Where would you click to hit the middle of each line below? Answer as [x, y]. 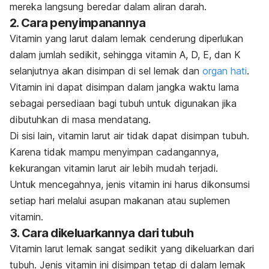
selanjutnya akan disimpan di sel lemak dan [104, 71]
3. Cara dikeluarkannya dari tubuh [101, 233]
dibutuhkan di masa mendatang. [80, 119]
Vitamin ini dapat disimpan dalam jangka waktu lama [124, 87]
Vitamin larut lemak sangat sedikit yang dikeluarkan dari [132, 248]
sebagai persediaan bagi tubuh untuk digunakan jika [123, 103]
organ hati [225, 71]
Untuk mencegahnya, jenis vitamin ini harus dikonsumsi [130, 184]
